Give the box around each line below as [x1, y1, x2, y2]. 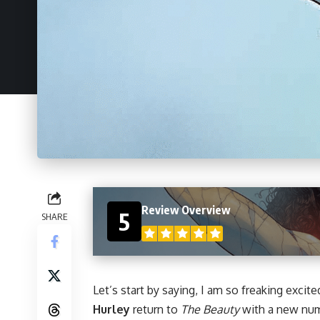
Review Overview [141, 202, 231, 217]
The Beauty [181, 302, 239, 317]
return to [130, 302, 181, 317]
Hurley [93, 302, 130, 317]
